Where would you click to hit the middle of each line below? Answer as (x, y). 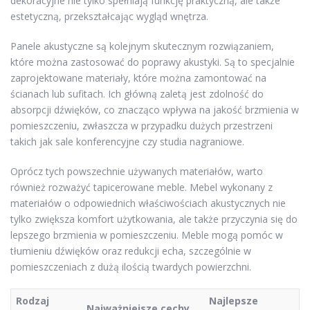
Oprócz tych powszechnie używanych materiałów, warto (137, 172)
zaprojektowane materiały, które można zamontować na (138, 78)
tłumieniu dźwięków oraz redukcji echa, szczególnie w (131, 251)
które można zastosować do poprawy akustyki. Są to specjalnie (153, 62)
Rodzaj (33, 301)
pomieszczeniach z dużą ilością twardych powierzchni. (131, 267)
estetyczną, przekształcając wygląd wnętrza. (109, 17)
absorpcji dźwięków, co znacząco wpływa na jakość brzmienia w (155, 110)
